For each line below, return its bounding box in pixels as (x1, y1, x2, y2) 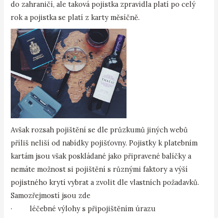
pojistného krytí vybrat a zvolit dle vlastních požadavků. (11, 178, 200, 187)
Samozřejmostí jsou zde (11, 191, 91, 200)
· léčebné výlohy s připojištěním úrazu (11, 204, 156, 214)
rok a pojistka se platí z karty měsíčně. (11, 12, 140, 22)
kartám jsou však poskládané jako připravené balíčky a (11, 151, 192, 161)
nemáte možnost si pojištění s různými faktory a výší (11, 164, 188, 174)
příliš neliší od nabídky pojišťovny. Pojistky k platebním (11, 138, 198, 148)
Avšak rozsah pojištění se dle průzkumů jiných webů (11, 125, 188, 135)
